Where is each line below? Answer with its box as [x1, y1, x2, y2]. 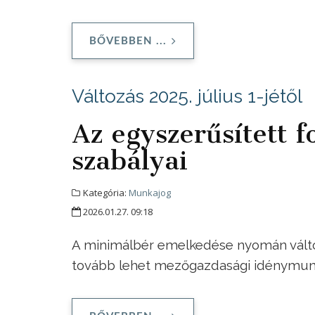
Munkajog [129, 186, 171, 199]
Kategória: [81, 186, 129, 199]
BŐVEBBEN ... [89, 35, 167, 46]
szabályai [72, 144, 188, 176]
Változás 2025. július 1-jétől [72, 84, 302, 107]
